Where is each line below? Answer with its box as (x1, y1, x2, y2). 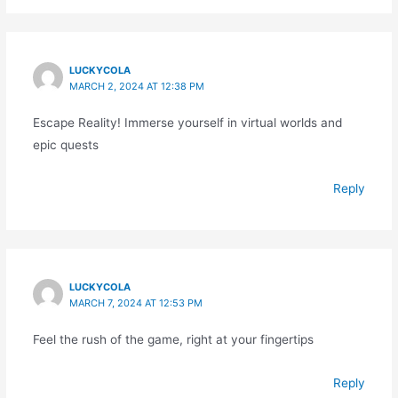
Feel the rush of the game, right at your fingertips (32, 331, 314, 346)
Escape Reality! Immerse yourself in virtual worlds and (32, 115, 342, 130)
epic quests (32, 137, 99, 152)
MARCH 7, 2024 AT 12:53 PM (69, 296, 203, 309)
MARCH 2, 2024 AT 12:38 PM (69, 79, 205, 92)
